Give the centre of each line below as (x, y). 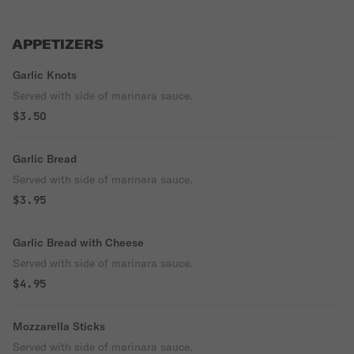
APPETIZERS (58, 44)
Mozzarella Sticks (59, 326)
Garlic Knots (45, 75)
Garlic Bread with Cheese (78, 243)
